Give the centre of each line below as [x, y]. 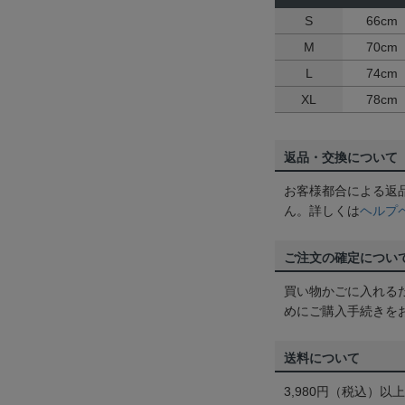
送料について [322, 358]
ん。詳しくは [322, 211]
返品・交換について [341, 157]
